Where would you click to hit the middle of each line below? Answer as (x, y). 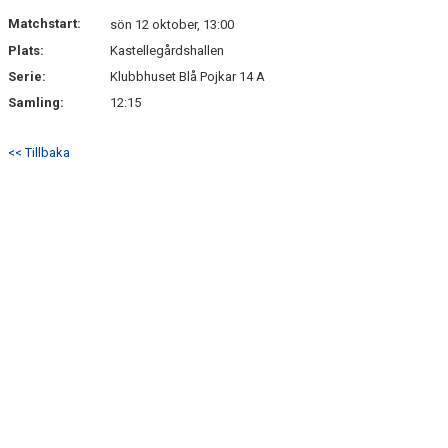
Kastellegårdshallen (167, 50)
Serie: (27, 76)
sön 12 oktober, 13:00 (172, 24)
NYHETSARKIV (53, 10)
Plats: (26, 50)
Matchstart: (44, 23)
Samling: (36, 102)
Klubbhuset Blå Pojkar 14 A (187, 76)
